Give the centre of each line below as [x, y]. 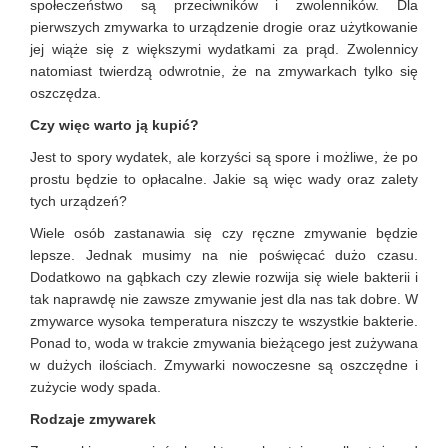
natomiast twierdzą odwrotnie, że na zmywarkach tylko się [224, 71]
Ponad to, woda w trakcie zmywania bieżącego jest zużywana [224, 343]
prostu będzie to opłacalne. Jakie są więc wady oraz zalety [224, 179]
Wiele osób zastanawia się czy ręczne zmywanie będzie [224, 233]
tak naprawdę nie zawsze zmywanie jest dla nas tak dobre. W [224, 299]
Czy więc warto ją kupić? [114, 125]
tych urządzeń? [78, 201]
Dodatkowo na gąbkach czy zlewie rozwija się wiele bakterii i [224, 277]
